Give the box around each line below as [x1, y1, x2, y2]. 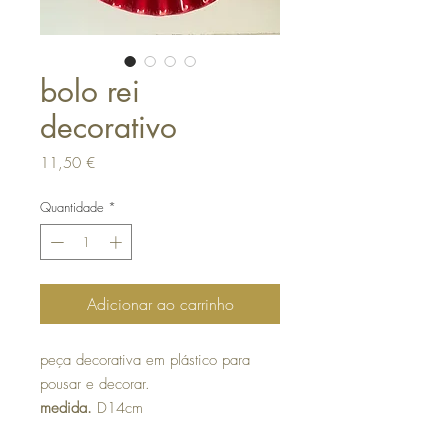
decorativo [40, 107, 177, 148]
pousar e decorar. [40, 373, 155, 394]
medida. [40, 397, 97, 418]
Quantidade [40, 198, 104, 217]
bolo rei [40, 71, 140, 112]
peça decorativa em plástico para [40, 349, 250, 370]
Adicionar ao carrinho [86, 292, 234, 315]
